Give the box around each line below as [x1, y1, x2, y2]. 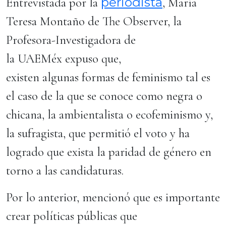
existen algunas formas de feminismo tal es [6, 70, 210, 85]
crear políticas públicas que [6, 208, 137, 223]
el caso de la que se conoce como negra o [6, 88, 202, 103]
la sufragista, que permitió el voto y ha [6, 126, 190, 141]
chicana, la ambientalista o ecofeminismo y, [6, 107, 213, 122]
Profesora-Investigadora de [6, 32, 136, 47]
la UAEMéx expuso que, [6, 51, 121, 66]
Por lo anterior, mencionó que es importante [6, 190, 220, 205]
